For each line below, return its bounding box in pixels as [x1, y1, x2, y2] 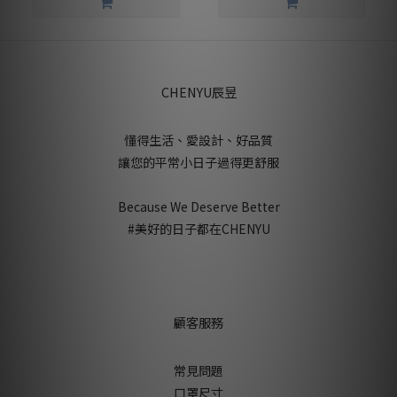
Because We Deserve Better [117, 198, 280, 216]
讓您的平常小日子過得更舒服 [118, 153, 279, 172]
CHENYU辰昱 [160, 82, 237, 102]
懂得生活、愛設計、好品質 [124, 131, 273, 150]
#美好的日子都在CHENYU [127, 220, 270, 238]
